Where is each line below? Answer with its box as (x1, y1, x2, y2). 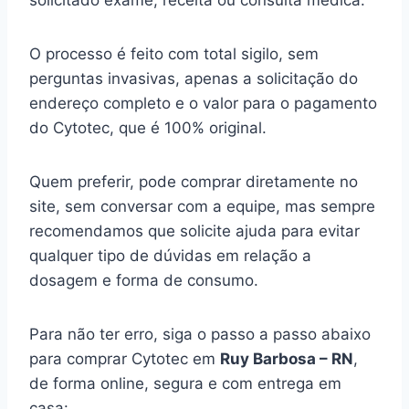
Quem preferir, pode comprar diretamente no (29, 173, 358, 192)
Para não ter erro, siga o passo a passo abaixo (29, 325, 371, 344)
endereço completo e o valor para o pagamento (29, 94, 377, 113)
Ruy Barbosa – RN (220, 350, 353, 369)
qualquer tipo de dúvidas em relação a (29, 246, 311, 266)
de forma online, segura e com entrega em (29, 374, 341, 393)
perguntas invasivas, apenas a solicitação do (29, 69, 358, 89)
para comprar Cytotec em (29, 350, 220, 369)
